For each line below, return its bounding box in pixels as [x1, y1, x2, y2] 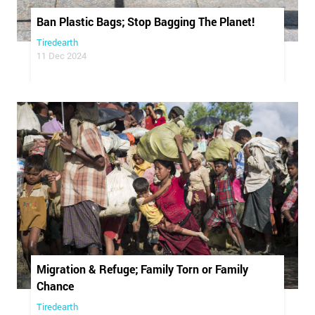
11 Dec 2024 [37, 49, 86, 62]
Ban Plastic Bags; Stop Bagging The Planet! [37, 13, 255, 29]
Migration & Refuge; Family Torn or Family [37, 262, 248, 277]
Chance [37, 278, 74, 294]
